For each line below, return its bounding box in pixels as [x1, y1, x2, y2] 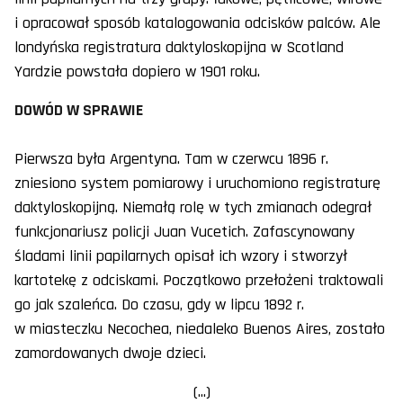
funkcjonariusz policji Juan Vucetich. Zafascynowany [14, 221, 354, 243]
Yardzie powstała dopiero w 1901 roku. [14, 61, 260, 83]
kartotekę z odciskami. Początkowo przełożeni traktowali [14, 270, 383, 291]
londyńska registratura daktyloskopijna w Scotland [14, 37, 344, 58]
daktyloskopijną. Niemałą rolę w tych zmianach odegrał [14, 197, 372, 219]
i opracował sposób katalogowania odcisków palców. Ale [14, 13, 381, 34]
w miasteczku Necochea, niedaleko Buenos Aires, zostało [14, 318, 385, 340]
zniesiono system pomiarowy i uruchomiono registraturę [14, 173, 381, 194]
